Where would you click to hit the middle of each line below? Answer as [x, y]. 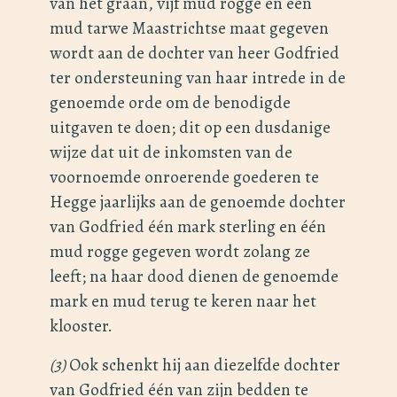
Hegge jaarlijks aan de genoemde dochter [198, 202]
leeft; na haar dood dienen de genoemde [194, 276]
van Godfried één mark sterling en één [188, 227]
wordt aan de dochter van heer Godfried [195, 53]
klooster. [81, 326]
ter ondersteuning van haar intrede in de [198, 78]
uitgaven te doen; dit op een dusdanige [190, 128]
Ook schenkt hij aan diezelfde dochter [203, 365]
